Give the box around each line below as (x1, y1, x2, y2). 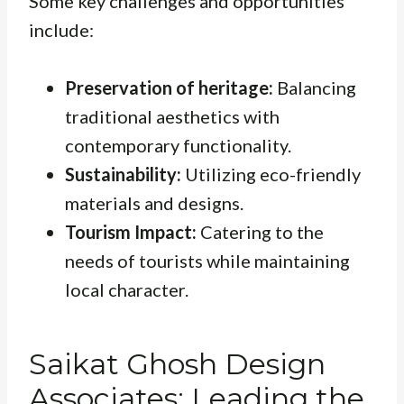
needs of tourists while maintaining (65, 250, 350, 272)
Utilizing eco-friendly (181, 163, 361, 186)
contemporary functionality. (65, 134, 291, 157)
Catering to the (197, 221, 324, 243)
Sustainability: (65, 163, 181, 186)
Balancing (273, 77, 356, 99)
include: (29, 19, 94, 41)
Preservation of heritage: (65, 77, 273, 99)
